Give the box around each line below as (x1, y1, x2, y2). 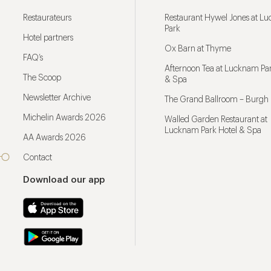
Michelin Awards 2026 (23, 114, 106, 122)
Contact (23, 154, 52, 162)
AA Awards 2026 (23, 134, 86, 142)
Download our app (23, 175, 105, 184)
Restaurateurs (23, 14, 71, 22)
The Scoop (23, 74, 61, 82)
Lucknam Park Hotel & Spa (165, 126, 261, 135)
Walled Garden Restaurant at (165, 116, 267, 124)
